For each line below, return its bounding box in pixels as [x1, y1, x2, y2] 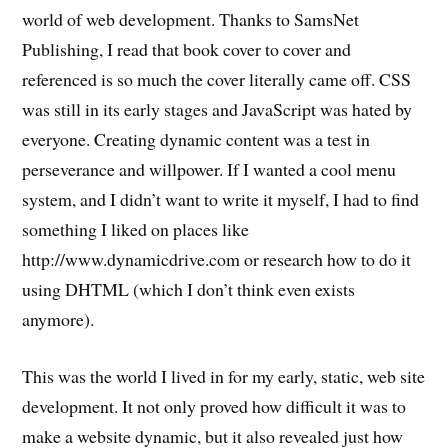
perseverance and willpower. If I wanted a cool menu [22, 157, 397, 182]
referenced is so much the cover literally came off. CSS [22, 67, 412, 92]
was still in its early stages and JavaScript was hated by [22, 97, 413, 122]
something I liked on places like [22, 217, 250, 242]
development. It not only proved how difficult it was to [22, 393, 407, 418]
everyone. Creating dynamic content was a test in [22, 127, 371, 152]
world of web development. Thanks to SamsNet [22, 7, 360, 32]
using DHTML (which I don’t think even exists [22, 277, 356, 302]
